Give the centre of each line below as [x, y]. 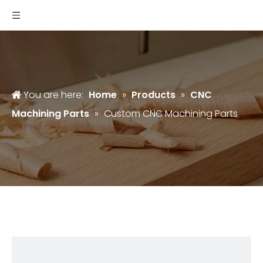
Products [154, 95]
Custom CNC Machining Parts [171, 114]
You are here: [53, 95]
